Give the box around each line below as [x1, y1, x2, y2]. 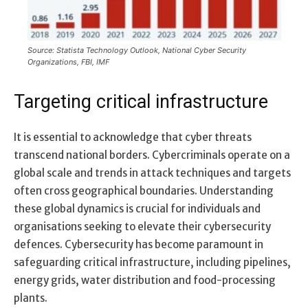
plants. [14, 291, 47, 305]
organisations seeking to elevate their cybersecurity [14, 219, 271, 233]
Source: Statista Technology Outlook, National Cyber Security [27, 45, 246, 55]
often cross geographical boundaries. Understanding [14, 184, 274, 197]
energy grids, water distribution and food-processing [14, 273, 276, 287]
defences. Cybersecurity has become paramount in [14, 237, 263, 251]
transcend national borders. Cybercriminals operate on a [14, 148, 290, 162]
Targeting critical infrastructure [14, 90, 268, 113]
